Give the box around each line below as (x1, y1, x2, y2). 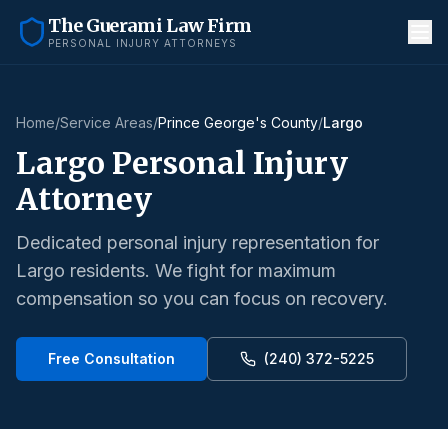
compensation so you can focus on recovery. (16, 288, 388, 309)
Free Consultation (48, 350, 175, 367)
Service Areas (60, 114, 153, 131)
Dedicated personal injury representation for (16, 232, 379, 253)
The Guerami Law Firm (48, 14, 252, 37)
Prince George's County (158, 114, 318, 131)
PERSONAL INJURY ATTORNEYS (48, 37, 237, 49)
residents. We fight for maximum (65, 260, 336, 281)
